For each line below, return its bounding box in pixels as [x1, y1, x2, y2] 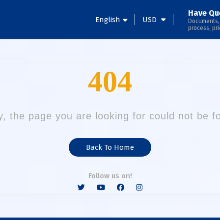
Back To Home [86, 143, 134, 152]
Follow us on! [88, 171, 132, 180]
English [95, 15, 120, 24]
